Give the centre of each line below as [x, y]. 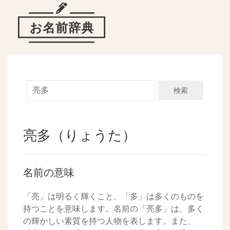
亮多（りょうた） [80, 136]
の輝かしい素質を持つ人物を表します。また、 [109, 221]
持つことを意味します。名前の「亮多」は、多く [113, 209]
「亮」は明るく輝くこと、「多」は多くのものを [113, 196]
